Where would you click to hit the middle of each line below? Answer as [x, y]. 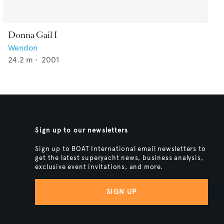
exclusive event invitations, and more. [99, 167]
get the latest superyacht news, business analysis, [119, 158]
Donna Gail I [33, 35]
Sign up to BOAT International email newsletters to [120, 149]
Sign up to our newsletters [82, 130]
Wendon [23, 47]
